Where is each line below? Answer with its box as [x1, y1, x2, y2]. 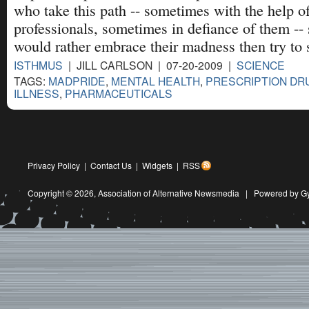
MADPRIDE [48, 72, 106, 88]
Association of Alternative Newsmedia [98, 187, 239, 199]
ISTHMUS [14, 57, 63, 72]
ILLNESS [14, 85, 59, 101]
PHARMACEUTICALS [65, 85, 172, 101]
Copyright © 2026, [28, 187, 98, 199]
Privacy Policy [28, 159, 80, 172]
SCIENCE [237, 57, 285, 72]
